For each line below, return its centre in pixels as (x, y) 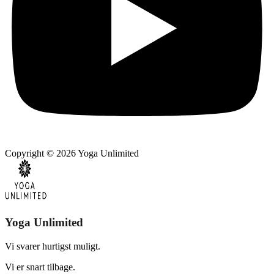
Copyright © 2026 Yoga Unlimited (72, 154)
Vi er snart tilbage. (40, 267)
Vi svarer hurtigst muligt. (53, 246)
